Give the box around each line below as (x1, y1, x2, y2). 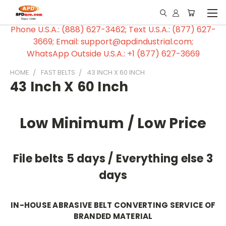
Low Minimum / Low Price (19, 113, 207, 133)
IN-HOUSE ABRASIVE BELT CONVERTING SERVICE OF (11, 199, 215, 210)
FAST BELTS (41, 68, 75, 77)
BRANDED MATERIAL (73, 210, 153, 221)
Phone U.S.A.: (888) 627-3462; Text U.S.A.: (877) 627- (10, 24, 216, 35)
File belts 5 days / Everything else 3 (13, 150, 213, 166)
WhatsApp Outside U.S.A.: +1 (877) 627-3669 (26, 48, 200, 60)
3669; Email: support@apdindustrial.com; (33, 36, 193, 47)
